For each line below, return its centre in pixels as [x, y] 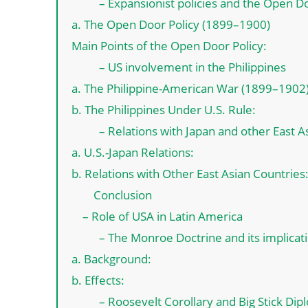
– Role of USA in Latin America [163, 216]
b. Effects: [98, 280]
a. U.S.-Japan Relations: [133, 152]
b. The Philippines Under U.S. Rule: [164, 109]
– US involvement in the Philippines [190, 67]
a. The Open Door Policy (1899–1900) [171, 24]
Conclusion [123, 195]
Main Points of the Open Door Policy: [169, 45]
